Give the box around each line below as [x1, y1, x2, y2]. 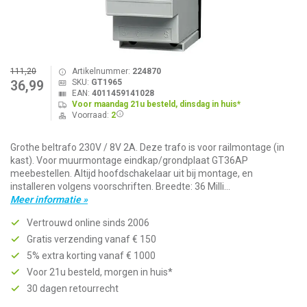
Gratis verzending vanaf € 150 [27, 234, 156, 245]
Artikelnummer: [71, 66, 132, 76]
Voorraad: [71, 110, 111, 120]
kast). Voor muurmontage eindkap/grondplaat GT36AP [10, 155, 248, 166]
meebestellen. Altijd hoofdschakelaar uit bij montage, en [10, 168, 253, 179]
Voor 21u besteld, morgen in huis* [27, 267, 173, 278]
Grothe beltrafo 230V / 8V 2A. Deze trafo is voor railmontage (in [10, 142, 284, 153]
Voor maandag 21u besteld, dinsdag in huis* [71, 99, 241, 109]
